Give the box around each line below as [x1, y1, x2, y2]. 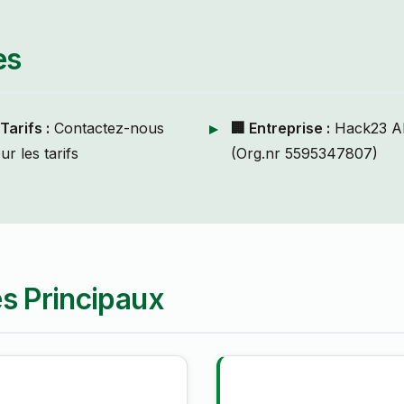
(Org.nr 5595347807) [231, 144, 378, 163]
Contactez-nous [49, 119, 164, 138]
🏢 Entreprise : [231, 119, 330, 138]
